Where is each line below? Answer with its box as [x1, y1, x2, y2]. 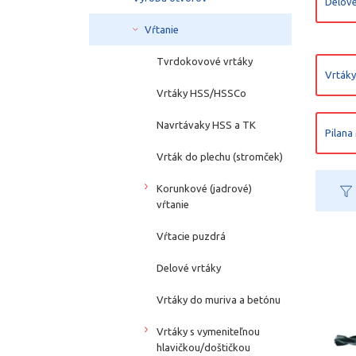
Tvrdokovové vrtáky [157, 55, 253, 67]
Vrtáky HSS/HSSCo [157, 87, 246, 99]
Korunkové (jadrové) [157, 182, 252, 194]
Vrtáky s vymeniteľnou [157, 325, 260, 337]
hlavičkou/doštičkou [157, 341, 250, 353]
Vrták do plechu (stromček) [157, 150, 283, 162]
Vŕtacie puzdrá [157, 230, 226, 242]
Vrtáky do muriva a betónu [157, 293, 281, 305]
